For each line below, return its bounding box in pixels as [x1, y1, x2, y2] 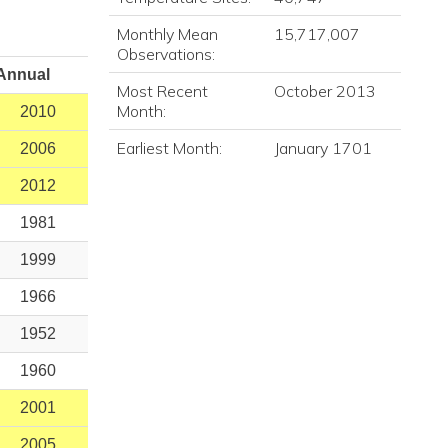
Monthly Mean [116, 24, 218, 44]
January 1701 [273, 138, 372, 158]
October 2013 [273, 81, 376, 101]
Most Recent [116, 81, 208, 101]
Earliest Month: [116, 138, 222, 158]
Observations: [116, 44, 215, 64]
